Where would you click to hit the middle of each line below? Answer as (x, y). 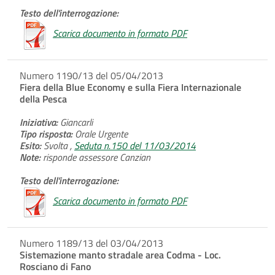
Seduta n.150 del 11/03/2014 (135, 145)
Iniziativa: (39, 122)
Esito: (30, 145)
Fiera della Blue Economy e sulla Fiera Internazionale (130, 87)
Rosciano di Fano (55, 266)
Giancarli (75, 122)
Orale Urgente (100, 134)
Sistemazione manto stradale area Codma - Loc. (120, 254)
